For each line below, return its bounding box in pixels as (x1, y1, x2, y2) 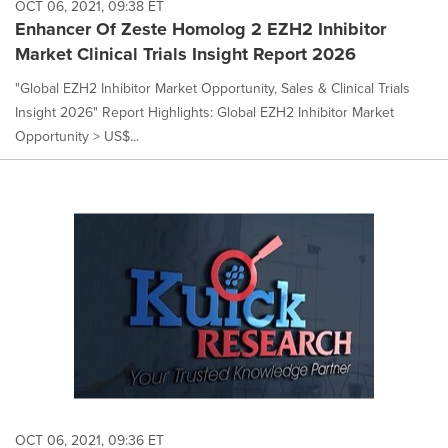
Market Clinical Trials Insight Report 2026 (15, 41, 356, 68)
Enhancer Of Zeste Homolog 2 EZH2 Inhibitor (15, 16, 386, 43)
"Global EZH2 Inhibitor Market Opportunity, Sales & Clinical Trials (15, 78, 410, 100)
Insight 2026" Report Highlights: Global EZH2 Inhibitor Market (15, 102, 394, 124)
